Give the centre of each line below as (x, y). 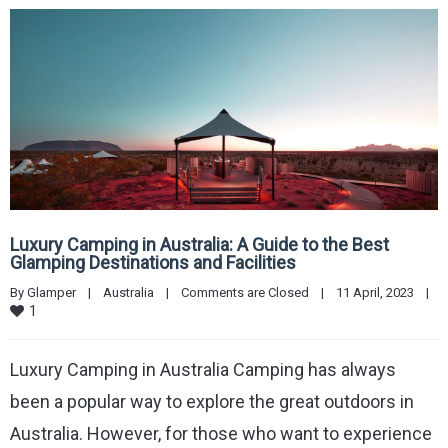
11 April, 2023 (381, 293)
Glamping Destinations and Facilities (153, 263)
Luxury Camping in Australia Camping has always (203, 370)
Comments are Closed (245, 293)
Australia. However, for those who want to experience (221, 434)
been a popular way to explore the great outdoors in (212, 402)
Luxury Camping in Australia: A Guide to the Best (199, 245)
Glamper (51, 293)
